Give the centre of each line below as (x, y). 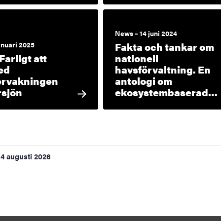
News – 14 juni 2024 (146, 33)
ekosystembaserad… (166, 92)
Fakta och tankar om (164, 46)
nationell (136, 58)
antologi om (143, 80)
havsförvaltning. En (163, 69)
